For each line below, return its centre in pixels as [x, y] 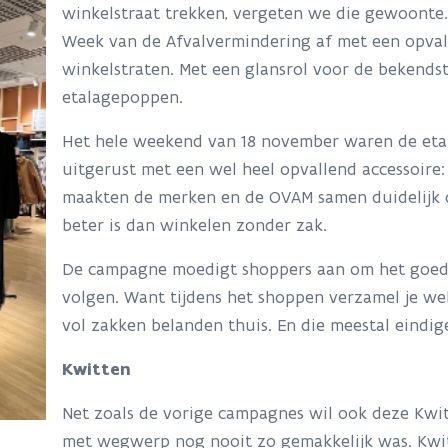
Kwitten [99, 369]
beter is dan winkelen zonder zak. [199, 225]
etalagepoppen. [127, 97]
